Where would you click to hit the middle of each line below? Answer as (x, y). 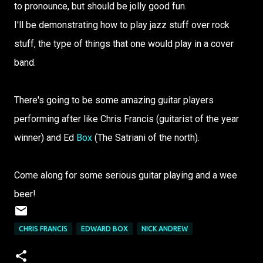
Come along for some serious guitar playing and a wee (126, 176)
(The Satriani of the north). (146, 138)
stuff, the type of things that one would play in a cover (124, 44)
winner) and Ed (45, 138)
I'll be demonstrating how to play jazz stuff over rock (122, 25)
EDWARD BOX (104, 229)
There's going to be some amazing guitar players (114, 100)
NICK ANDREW (165, 229)
